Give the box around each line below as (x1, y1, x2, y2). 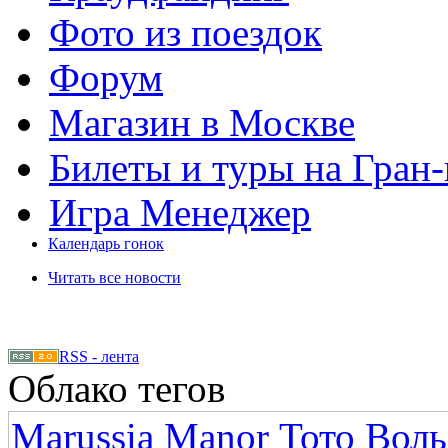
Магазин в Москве (49, 101, 355, 144)
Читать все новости (48, 269, 181, 286)
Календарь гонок (48, 235, 164, 252)
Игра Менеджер (49, 191, 311, 234)
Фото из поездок (49, 11, 322, 54)
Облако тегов (8, 367, 225, 410)
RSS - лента (59, 348, 139, 365)
